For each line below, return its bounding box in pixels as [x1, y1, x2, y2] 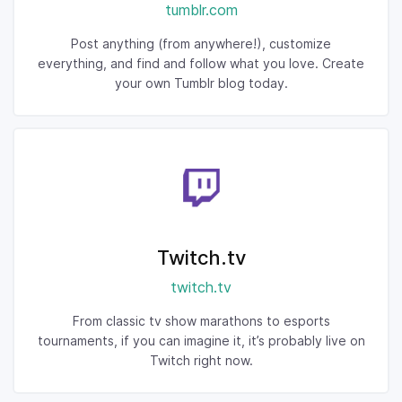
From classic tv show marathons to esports [72, 313, 330, 328]
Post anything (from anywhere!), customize [71, 36, 331, 51]
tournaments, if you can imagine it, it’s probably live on [37, 333, 365, 348]
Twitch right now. [149, 353, 253, 368]
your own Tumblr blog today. [114, 75, 288, 91]
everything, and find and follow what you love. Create [38, 56, 364, 71]
